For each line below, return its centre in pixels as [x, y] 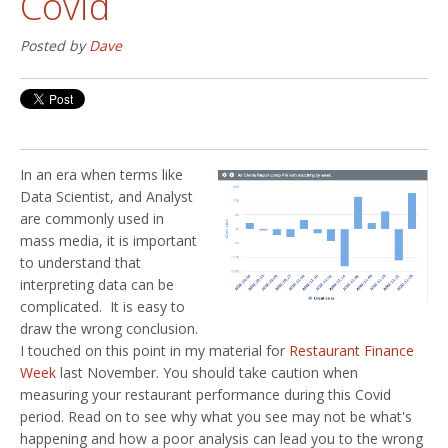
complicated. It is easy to [102, 306]
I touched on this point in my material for [154, 350]
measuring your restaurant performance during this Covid [205, 394]
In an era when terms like [101, 174]
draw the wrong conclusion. [109, 328]
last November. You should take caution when [207, 372]
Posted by [54, 45]
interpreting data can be [97, 284]
